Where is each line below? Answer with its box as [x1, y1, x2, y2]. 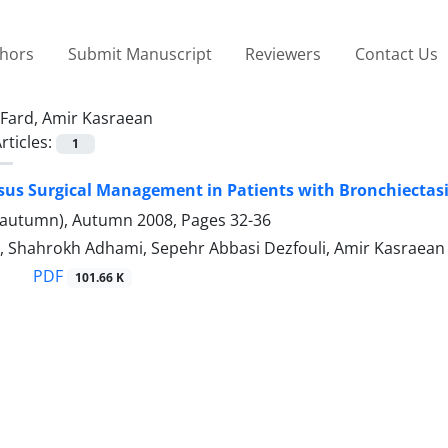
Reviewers [245, 42, 322, 65]
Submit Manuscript [67, 42, 212, 65]
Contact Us [354, 42, 438, 65]
